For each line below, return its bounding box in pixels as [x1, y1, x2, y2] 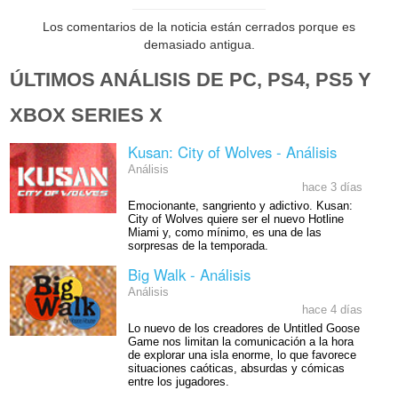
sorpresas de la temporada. [127, 240, 268, 253]
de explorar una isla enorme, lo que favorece [127, 348, 356, 362]
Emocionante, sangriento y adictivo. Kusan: [127, 200, 353, 213]
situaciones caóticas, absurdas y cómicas [127, 362, 345, 375]
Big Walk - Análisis [127, 264, 251, 286]
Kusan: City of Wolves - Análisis [127, 141, 337, 163]
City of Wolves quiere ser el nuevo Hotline [127, 213, 344, 227]
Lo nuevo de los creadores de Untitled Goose [127, 322, 360, 335]
